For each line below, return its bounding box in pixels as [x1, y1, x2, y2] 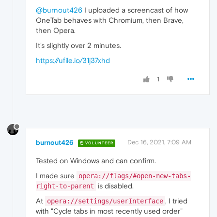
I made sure [36, 171, 77, 180]
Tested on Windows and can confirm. [36, 156, 156, 165]
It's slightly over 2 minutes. [36, 41, 121, 49]
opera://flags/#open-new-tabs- [78, 172, 191, 180]
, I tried [165, 197, 187, 205]
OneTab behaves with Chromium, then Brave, [36, 15, 184, 24]
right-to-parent [36, 182, 94, 190]
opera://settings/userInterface [47, 197, 163, 205]
